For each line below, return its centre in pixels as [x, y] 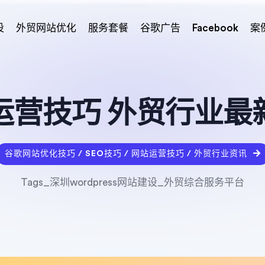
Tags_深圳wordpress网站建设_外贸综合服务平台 [132, 182]
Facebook [215, 28]
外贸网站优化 [46, 28]
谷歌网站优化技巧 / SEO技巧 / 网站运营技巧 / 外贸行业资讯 [126, 154]
